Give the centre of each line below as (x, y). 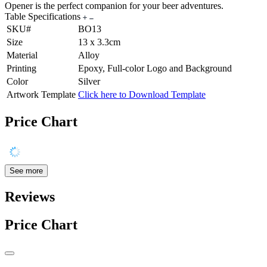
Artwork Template (41, 95)
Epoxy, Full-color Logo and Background (155, 69)
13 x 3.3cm (99, 42)
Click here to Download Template (142, 95)
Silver (89, 82)
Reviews (30, 196)
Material (22, 55)
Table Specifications (44, 17)
